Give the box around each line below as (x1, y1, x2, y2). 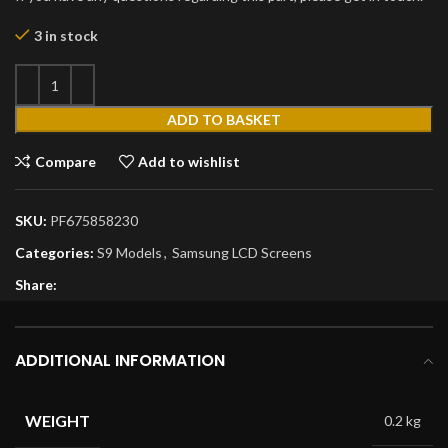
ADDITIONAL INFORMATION (15, 349, 225, 372)
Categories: (15, 244, 94, 261)
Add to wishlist (138, 152, 241, 170)
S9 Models (97, 244, 162, 261)
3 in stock (34, 27, 98, 44)
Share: (15, 276, 57, 293)
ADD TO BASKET (167, 111, 281, 128)
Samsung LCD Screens (172, 244, 312, 261)
